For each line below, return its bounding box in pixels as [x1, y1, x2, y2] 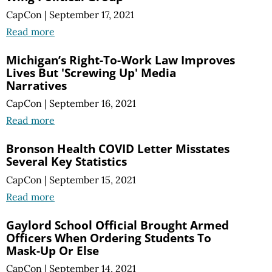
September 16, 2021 [49, 97, 136, 110]
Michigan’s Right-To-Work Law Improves [6, 52, 235, 69]
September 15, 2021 [49, 173, 136, 186]
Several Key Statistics [6, 153, 127, 170]
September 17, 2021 [49, 8, 134, 21]
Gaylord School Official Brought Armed [6, 216, 229, 233]
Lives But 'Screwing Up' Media [6, 64, 176, 81]
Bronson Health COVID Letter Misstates [6, 140, 229, 157]
